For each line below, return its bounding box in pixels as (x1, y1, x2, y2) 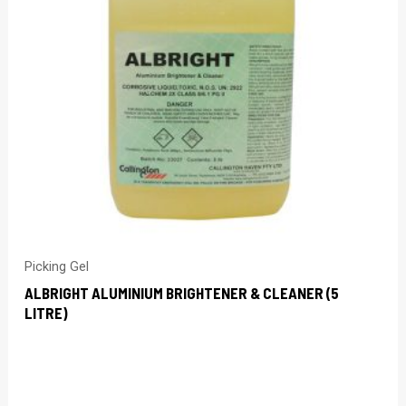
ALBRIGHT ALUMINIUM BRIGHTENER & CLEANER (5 (24, 283, 340, 302)
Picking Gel (24, 259, 90, 275)
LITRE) (24, 303, 69, 322)
